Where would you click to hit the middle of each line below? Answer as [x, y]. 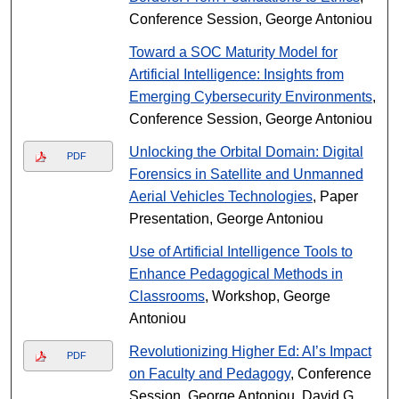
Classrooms [167, 296]
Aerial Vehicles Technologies [220, 196]
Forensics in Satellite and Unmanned [246, 174]
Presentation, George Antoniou [226, 219]
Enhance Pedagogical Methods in [236, 274]
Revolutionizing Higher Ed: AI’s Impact [250, 351]
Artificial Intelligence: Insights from [236, 74]
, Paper [335, 196]
